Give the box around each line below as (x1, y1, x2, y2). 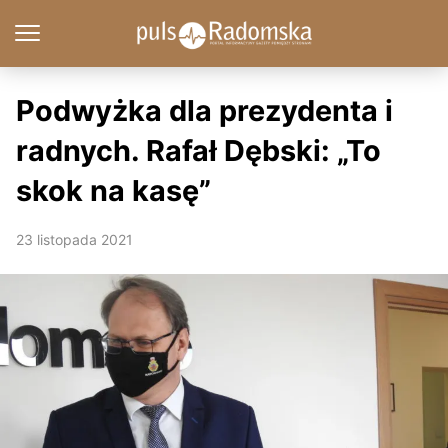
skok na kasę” (16, 173, 211, 208)
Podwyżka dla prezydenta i (16, 93, 393, 128)
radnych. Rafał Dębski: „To (16, 133, 381, 168)
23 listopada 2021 (16, 231, 133, 248)
